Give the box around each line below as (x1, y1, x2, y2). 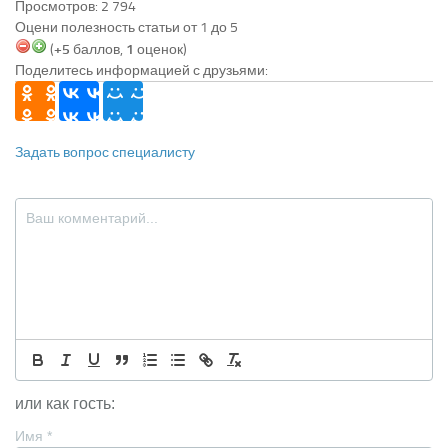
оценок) (134, 40, 187, 58)
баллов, (70, 40, 126, 58)
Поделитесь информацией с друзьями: (15, 61, 268, 79)
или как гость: (15, 394, 115, 412)
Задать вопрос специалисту (15, 143, 195, 161)
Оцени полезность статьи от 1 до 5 (15, 18, 238, 36)
